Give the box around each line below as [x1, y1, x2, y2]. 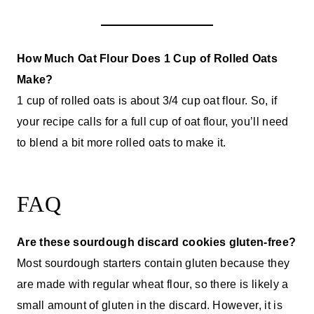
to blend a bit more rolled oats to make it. [17, 136, 226, 149]
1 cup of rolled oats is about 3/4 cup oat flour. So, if [17, 94, 278, 107]
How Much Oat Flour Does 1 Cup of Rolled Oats [17, 52, 278, 64]
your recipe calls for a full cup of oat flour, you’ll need [17, 115, 289, 128]
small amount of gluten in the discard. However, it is [17, 299, 282, 311]
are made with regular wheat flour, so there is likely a [17, 278, 289, 290]
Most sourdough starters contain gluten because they [17, 257, 290, 269]
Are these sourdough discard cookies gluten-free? [17, 235, 296, 248]
